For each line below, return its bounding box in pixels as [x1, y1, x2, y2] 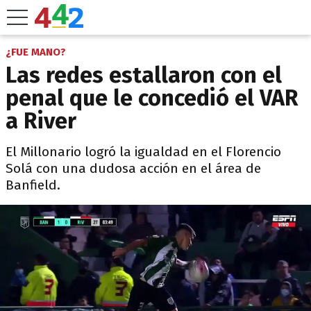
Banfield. [6, 177, 60, 193]
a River [6, 108, 76, 134]
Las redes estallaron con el [6, 62, 282, 88]
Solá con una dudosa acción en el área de [6, 160, 261, 176]
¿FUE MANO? [6, 46, 66, 58]
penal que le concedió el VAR [6, 85, 299, 111]
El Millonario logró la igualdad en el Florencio [6, 144, 281, 160]
